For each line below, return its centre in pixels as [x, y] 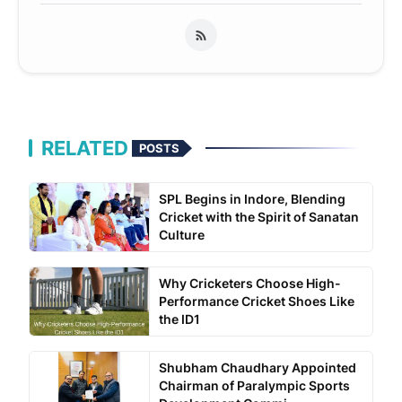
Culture [181, 235]
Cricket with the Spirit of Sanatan [258, 217]
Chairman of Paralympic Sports [254, 386]
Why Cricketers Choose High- [249, 284]
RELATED [85, 148]
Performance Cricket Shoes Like [256, 301]
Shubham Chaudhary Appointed [257, 368]
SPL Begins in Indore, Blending [252, 199]
